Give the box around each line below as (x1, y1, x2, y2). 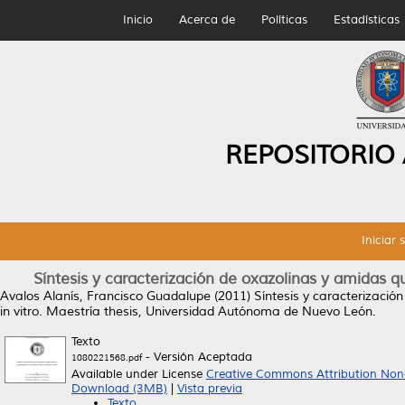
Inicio (122, 13, 153, 27)
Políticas (260, 13, 307, 27)
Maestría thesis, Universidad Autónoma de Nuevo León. (42, 304, 376, 319)
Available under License (71, 367, 206, 381)
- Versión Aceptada (142, 350, 252, 364)
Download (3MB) (71, 381, 167, 396)
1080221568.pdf (71, 352, 142, 363)
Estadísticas (333, 13, 400, 27)
